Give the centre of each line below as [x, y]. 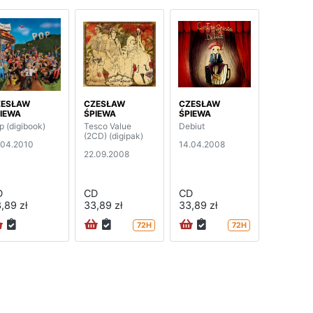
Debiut [192, 126]
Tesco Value [108, 126]
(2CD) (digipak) [114, 136]
